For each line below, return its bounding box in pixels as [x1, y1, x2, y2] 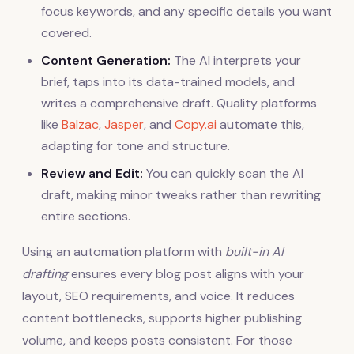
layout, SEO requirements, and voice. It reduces [22, 287, 295, 304]
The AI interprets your [171, 51, 301, 69]
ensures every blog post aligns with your [68, 265, 304, 282]
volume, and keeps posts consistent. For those [22, 331, 292, 348]
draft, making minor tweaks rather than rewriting [41, 186, 321, 203]
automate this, [217, 115, 304, 133]
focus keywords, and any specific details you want [41, 2, 332, 20]
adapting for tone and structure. [41, 137, 230, 154]
